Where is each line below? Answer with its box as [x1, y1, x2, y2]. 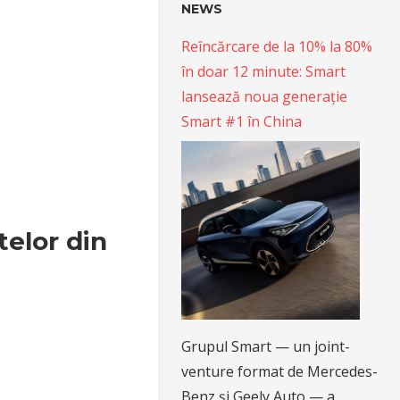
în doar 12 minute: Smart [181, 62, 346, 81]
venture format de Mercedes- [181, 362, 379, 381]
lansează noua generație [181, 87, 348, 106]
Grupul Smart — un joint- [181, 337, 351, 356]
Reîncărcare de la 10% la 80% [181, 37, 373, 56]
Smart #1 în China [181, 112, 303, 131]
